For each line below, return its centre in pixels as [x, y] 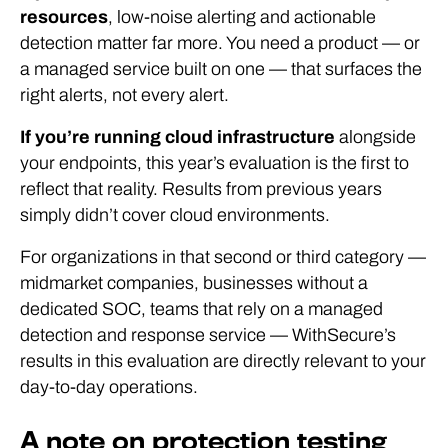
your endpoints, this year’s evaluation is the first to [214, 162]
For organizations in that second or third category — [223, 256]
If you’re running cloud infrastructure [177, 136]
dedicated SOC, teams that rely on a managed [201, 308]
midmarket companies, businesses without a [194, 282]
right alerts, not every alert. [124, 94]
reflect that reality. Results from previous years [201, 188]
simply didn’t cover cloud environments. [175, 214]
